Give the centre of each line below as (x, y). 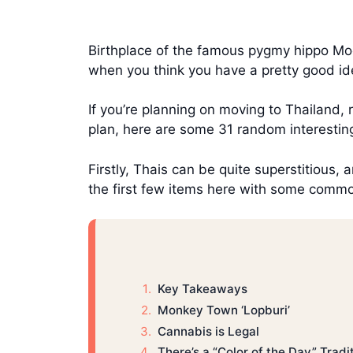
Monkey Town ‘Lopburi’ (223, 310)
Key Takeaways (202, 288)
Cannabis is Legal (208, 331)
